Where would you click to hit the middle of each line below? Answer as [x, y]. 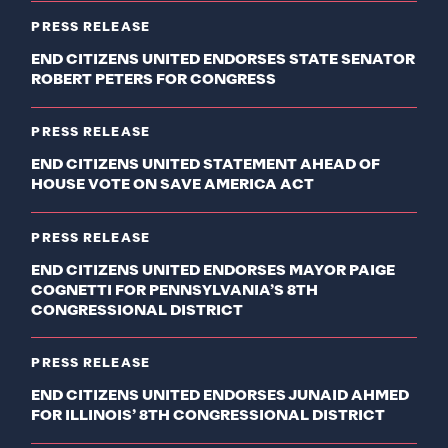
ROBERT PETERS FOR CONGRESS [154, 79]
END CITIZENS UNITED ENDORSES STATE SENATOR [223, 59]
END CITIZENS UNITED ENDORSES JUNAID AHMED [220, 396]
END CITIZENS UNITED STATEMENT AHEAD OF [206, 165]
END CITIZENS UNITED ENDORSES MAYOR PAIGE [213, 270]
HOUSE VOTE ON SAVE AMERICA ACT [173, 185]
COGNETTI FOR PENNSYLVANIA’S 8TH [175, 290]
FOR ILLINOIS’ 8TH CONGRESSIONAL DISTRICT [208, 416]
